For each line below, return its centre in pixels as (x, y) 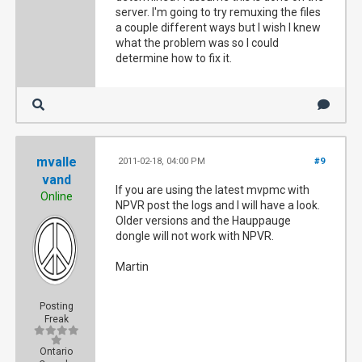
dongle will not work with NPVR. (195, 236)
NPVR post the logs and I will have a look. (218, 205)
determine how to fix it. (174, 58)
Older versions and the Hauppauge (204, 221)
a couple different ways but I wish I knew (219, 27)
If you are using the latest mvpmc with (213, 190)
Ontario (57, 351)
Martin (133, 267)
